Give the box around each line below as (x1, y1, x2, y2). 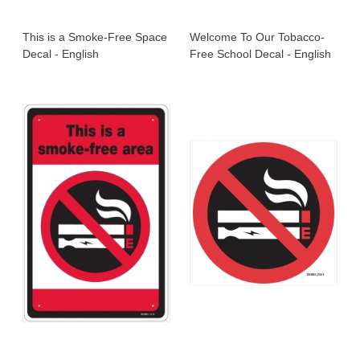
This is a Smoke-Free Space (22, 30, 167, 43)
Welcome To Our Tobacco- (190, 30, 325, 43)
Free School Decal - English (190, 47, 331, 60)
